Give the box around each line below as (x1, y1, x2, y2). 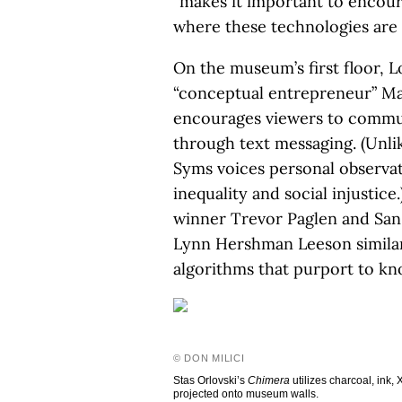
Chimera (248, 374, 290, 387)
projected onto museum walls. (173, 388, 319, 400)
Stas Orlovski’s (173, 374, 248, 387)
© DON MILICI (173, 353, 245, 363)
